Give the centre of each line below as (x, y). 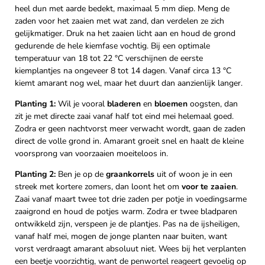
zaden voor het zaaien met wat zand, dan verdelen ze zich (119, 21)
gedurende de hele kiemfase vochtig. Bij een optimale (112, 46)
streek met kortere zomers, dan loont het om (98, 187)
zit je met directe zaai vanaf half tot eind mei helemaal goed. (124, 117)
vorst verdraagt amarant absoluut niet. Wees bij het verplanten (130, 249)
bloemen (171, 104)
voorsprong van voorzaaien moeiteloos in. (91, 154)
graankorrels (130, 174)
